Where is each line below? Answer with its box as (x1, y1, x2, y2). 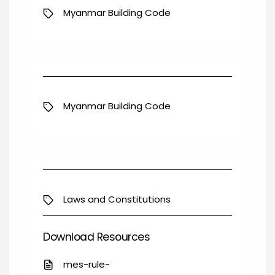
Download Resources (43, 230, 150, 244)
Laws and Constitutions (61, 193, 171, 206)
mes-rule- (61, 257, 110, 271)
